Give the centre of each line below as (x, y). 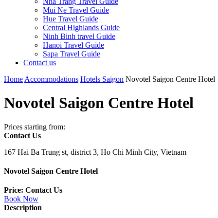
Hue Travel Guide (71, 19)
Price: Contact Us (33, 190)
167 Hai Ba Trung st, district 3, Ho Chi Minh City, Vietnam (95, 152)
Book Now (21, 199)
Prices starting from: (35, 127)
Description (23, 208)
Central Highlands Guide (81, 27)
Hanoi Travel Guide (73, 45)
